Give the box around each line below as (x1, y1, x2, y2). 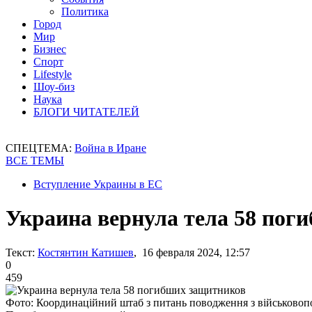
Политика (61, 6, 109, 17)
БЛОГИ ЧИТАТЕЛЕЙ (33, 106, 139, 118)
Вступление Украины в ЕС (33, 178, 162, 190)
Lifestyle (33, 68, 72, 80)
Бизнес (33, 43, 66, 55)
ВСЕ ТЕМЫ (6, 155, 64, 166)
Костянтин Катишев (38, 246, 134, 258)
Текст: (6, 246, 35, 258)
